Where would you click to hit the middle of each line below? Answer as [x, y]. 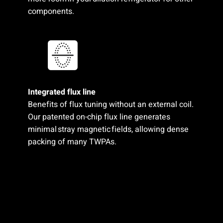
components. [52, 11]
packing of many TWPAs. [72, 142]
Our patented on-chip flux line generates [99, 117]
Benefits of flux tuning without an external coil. [111, 105]
